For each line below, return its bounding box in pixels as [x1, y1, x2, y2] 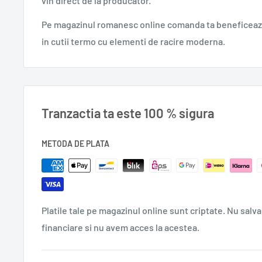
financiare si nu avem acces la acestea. [42, 221, 199, 233]
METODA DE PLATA [42, 138, 109, 149]
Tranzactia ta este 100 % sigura [42, 105, 214, 120]
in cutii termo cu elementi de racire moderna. [42, 35, 225, 47]
